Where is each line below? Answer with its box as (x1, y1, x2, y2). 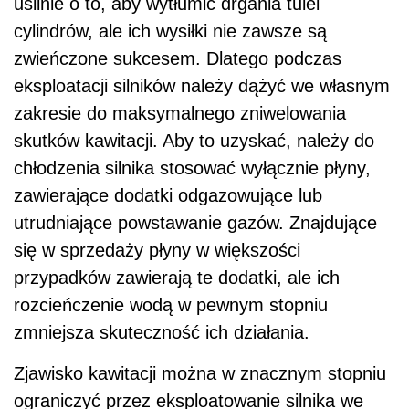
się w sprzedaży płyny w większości (14, 239, 300, 260)
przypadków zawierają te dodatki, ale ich (14, 267, 340, 288)
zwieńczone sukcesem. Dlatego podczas (14, 47, 341, 68)
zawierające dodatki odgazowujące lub (14, 184, 322, 205)
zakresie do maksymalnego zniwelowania (14, 102, 346, 123)
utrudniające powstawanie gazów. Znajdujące (14, 212, 377, 233)
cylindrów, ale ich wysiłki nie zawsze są (14, 20, 327, 41)
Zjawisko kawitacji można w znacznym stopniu (14, 362, 386, 383)
